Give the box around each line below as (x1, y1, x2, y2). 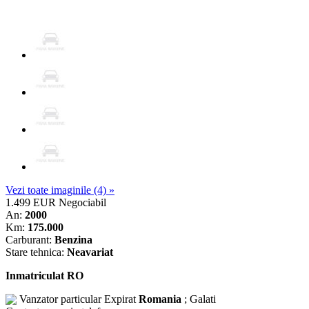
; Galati (181, 292, 216, 305)
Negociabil (59, 196, 106, 208)
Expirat (104, 292, 136, 305)
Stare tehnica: (6, 246, 67, 258)
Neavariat (67, 246, 113, 258)
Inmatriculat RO (6, 269, 83, 281)
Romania (139, 292, 181, 305)
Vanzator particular (19, 292, 104, 305)
